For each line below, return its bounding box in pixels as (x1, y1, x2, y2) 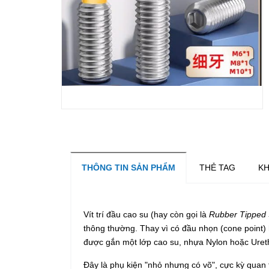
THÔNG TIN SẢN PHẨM (82, 162, 175, 172)
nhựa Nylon (184, 237, 228, 247)
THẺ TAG (199, 162, 235, 172)
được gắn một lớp (83, 237, 154, 247)
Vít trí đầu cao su (83, 209, 148, 219)
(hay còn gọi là (148, 209, 209, 219)
